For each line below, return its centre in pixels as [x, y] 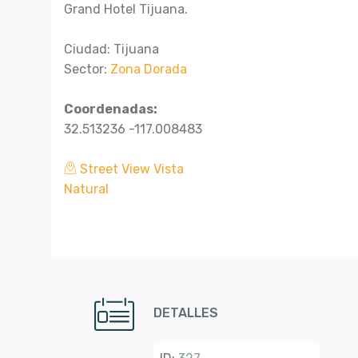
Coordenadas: [111, 109]
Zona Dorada [149, 69]
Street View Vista [130, 169]
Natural [86, 189]
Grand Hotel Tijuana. [126, 9]
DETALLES [186, 313]
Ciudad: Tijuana [111, 49]
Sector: [87, 69]
